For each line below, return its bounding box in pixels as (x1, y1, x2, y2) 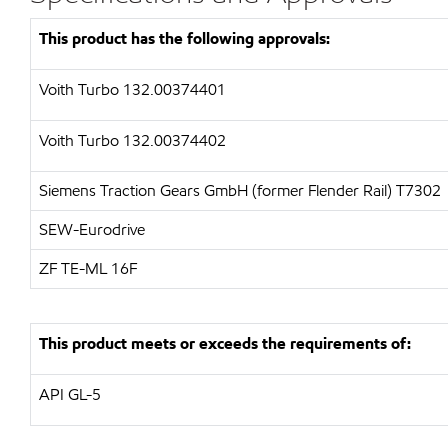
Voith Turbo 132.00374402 (39, 130, 226, 151)
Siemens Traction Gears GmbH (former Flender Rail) (39, 180, 392, 201)
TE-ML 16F (61, 258, 137, 279)
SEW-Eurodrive (39, 219, 145, 240)
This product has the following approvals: (39, 28, 330, 49)
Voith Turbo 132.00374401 (39, 79, 226, 100)
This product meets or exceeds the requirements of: (39, 333, 411, 354)
